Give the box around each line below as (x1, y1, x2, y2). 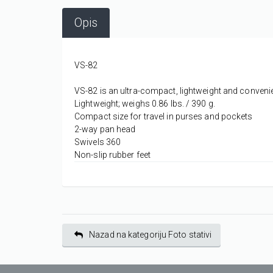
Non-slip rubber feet (74, 149, 151, 160)
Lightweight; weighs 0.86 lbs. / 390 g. (74, 98, 215, 108)
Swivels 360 (74, 136, 121, 147)
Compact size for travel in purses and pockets (74, 111, 253, 121)
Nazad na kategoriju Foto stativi (89, 229, 212, 239)
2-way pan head (74, 124, 136, 134)
